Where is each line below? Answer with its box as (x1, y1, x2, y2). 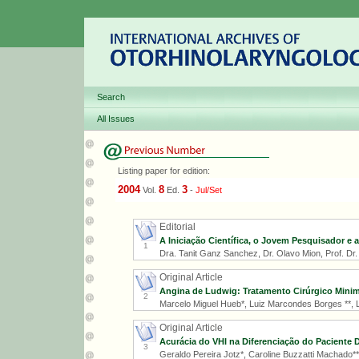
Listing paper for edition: (118, 166, 210, 175)
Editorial (159, 221, 196, 232)
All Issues (97, 114, 135, 123)
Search (97, 92, 125, 102)
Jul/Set (196, 185, 222, 195)
